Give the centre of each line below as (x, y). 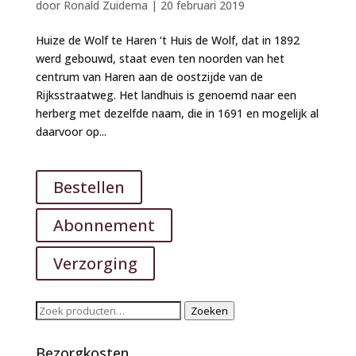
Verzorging (95, 263)
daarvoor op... (71, 132)
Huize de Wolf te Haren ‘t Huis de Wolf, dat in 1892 (167, 40)
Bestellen (89, 187)
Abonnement (104, 225)
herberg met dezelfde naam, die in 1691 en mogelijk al (177, 113)
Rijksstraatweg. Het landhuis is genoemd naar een (166, 95)
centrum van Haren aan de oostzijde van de (149, 77)
